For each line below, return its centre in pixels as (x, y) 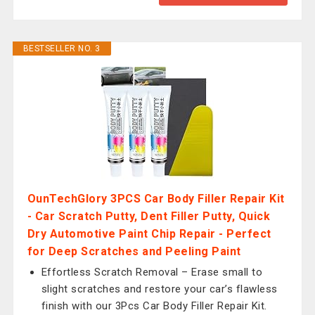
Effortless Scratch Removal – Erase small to (152, 272)
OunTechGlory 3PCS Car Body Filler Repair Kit (156, 199)
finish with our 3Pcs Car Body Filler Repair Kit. (154, 306)
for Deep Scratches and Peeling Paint (134, 251)
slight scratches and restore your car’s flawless (159, 289)
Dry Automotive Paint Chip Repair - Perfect (149, 234)
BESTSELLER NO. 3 (62, 49)
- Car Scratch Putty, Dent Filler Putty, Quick (149, 216)
